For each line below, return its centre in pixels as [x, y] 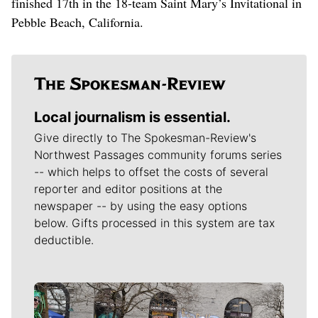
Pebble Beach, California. [77, 22]
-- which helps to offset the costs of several [151, 172]
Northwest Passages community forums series [158, 155]
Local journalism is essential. [132, 117]
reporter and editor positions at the [128, 189]
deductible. [64, 240]
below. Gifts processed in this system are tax [154, 223]
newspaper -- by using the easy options [141, 206]
